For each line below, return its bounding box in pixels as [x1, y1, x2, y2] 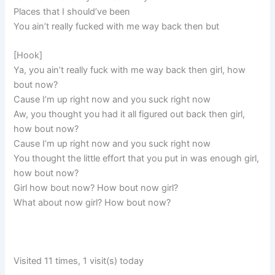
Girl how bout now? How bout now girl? [14, 182, 179, 194]
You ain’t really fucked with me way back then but [14, 21, 220, 33]
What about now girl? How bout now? [14, 197, 171, 209]
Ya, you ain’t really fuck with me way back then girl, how [14, 64, 246, 76]
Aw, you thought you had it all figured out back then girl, [14, 109, 246, 120]
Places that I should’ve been [14, 6, 131, 18]
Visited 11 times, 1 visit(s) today [14, 255, 144, 267]
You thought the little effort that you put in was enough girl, [14, 153, 260, 165]
